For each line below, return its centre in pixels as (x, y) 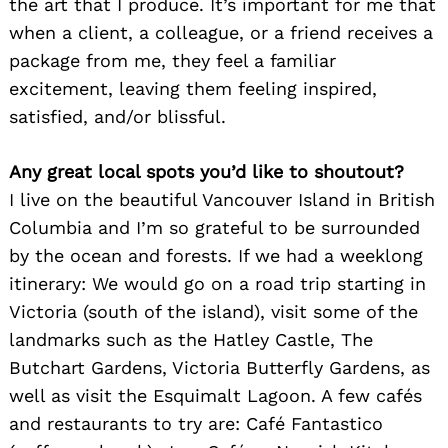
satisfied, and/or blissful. (117, 116)
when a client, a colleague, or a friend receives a (221, 32)
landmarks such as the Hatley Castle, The (191, 339)
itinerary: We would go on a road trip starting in (217, 283)
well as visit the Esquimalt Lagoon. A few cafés (215, 395)
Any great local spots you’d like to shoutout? (206, 171)
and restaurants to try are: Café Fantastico (196, 423)
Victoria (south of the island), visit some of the (213, 311)
